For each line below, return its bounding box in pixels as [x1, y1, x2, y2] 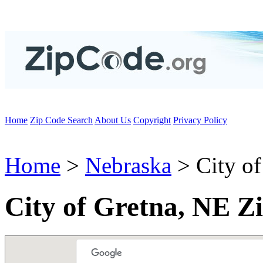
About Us [95, 115, 131, 125]
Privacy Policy [173, 115, 227, 125]
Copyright [133, 115, 171, 125]
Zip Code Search [30, 115, 93, 125]
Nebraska [85, 153, 171, 178]
